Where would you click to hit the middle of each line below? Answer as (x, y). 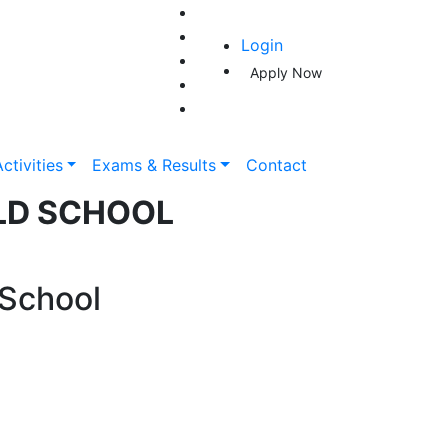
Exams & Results (154, 164)
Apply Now (286, 72)
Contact (276, 164)
